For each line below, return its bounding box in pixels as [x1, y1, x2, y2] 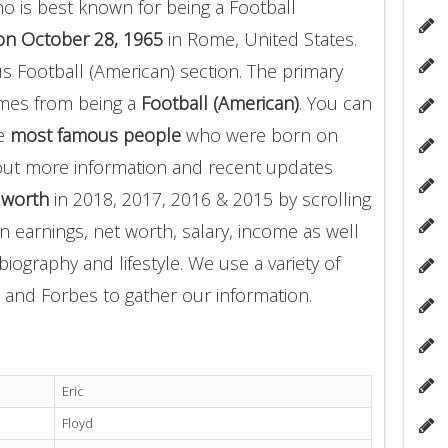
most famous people [10, 122, 181, 147]
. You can [299, 90, 372, 115]
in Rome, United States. [163, 26, 357, 51]
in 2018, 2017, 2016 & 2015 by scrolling [49, 186, 371, 211]
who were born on [181, 122, 338, 147]
